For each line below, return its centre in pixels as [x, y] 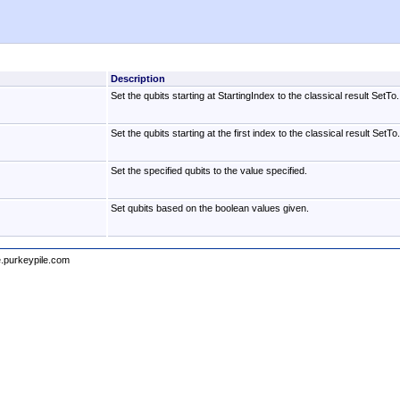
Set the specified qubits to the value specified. [208, 170]
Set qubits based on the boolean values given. [209, 208]
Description [137, 78]
